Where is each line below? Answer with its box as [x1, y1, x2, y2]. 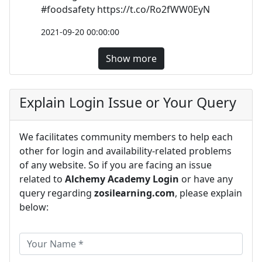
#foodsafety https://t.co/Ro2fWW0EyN [41, 2, 210, 16]
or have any [179, 172, 233, 185]
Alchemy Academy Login [65, 172, 179, 185]
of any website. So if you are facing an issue [19, 158, 212, 171]
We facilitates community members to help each [19, 130, 233, 143]
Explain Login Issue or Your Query [19, 92, 236, 112]
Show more [105, 51, 157, 65]
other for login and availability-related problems [19, 144, 232, 157]
